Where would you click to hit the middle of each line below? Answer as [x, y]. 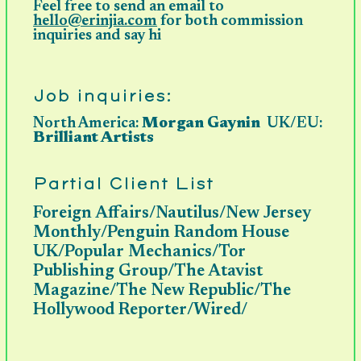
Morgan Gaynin [201, 124]
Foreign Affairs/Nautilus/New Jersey [172, 214]
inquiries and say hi [98, 36]
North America [85, 124]
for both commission [230, 22]
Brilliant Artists [94, 139]
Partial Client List [124, 184]
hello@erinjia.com [95, 22]
